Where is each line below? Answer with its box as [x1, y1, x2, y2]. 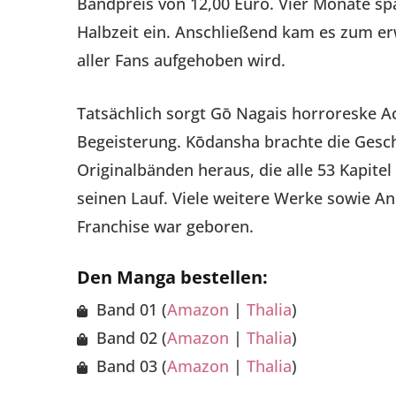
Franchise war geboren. [77, 215, 254, 237]
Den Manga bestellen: [77, 265, 268, 290]
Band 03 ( [92, 355, 167, 377]
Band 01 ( [92, 299, 167, 321]
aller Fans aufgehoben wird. [77, 49, 286, 71]
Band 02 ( [92, 327, 167, 349]
